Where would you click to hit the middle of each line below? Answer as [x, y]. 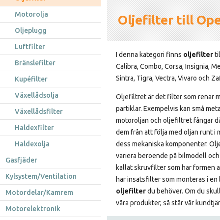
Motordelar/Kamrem [39, 192]
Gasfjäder [21, 160]
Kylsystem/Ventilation [41, 176]
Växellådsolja [37, 95]
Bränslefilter [35, 63]
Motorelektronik [33, 209]
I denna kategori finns [150, 55]
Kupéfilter [31, 79]
